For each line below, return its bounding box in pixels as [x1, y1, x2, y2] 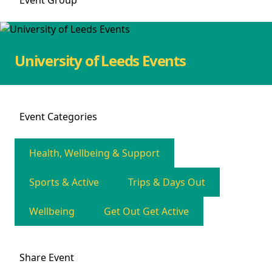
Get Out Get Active [104, 205, 189, 218]
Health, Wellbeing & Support [29, 146, 160, 160]
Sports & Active [29, 175, 99, 189]
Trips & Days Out [128, 175, 205, 189]
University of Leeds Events [15, 50, 186, 70]
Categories [47, 110, 97, 123]
